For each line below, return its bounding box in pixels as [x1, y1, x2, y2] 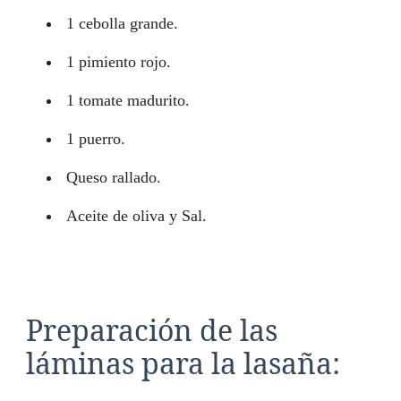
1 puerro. [66, 129, 125, 148]
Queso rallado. [66, 167, 161, 186]
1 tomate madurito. [66, 90, 190, 109]
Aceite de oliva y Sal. [66, 206, 207, 225]
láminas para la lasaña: [26, 343, 340, 382]
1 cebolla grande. [66, 13, 178, 32]
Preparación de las [26, 310, 277, 349]
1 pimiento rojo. [66, 52, 171, 71]
